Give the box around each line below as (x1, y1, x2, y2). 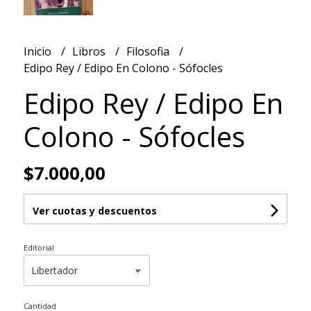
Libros (72, 44, 108, 60)
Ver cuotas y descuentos (32, 204, 157, 218)
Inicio (23, 44, 54, 60)
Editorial (23, 242, 54, 253)
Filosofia (126, 44, 172, 60)
